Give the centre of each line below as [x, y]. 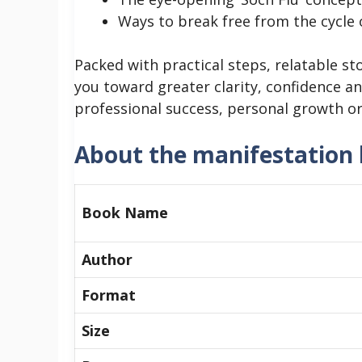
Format [109, 295]
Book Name [125, 212]
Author [107, 259]
